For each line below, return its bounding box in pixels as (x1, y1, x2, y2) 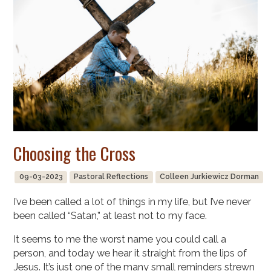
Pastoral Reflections (74, 172, 149, 181)
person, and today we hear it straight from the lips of (13, 247, 247, 260)
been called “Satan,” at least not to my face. (13, 210, 207, 222)
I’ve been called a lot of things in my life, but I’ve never (13, 196, 252, 208)
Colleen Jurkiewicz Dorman (159, 172, 259, 181)
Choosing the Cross (13, 140, 136, 166)
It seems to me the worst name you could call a (13, 233, 227, 246)
